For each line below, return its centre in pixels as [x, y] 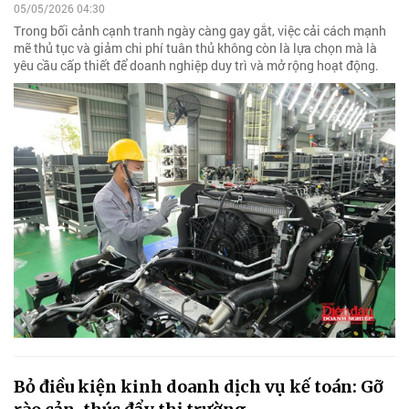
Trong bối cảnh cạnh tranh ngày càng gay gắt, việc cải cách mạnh [200, 31]
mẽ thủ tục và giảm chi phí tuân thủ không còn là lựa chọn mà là [195, 48]
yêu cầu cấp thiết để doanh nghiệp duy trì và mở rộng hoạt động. [196, 66]
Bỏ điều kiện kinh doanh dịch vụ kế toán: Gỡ [199, 387]
